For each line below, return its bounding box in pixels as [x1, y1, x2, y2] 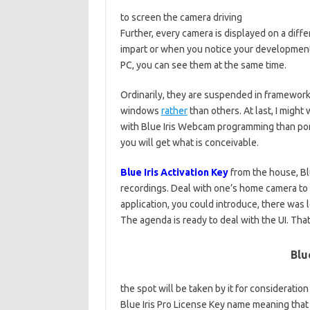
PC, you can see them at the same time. [120, 60, 286, 71]
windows [120, 105, 161, 116]
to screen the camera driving [120, 12, 242, 23]
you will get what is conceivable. [120, 137, 259, 148]
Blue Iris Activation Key [120, 167, 230, 178]
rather [161, 105, 188, 116]
